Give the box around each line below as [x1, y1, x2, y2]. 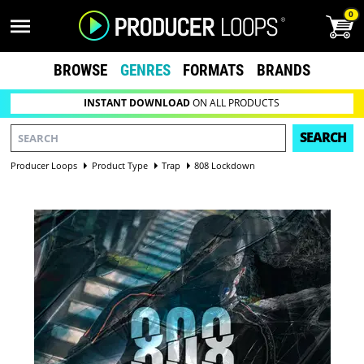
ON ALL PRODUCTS [190, 96, 280, 110]
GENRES [119, 60, 171, 80]
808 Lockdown [194, 158, 256, 171]
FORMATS [183, 60, 245, 80]
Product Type [91, 158, 148, 171]
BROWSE [53, 60, 107, 80]
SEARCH [299, 128, 346, 147]
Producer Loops [11, 158, 78, 171]
